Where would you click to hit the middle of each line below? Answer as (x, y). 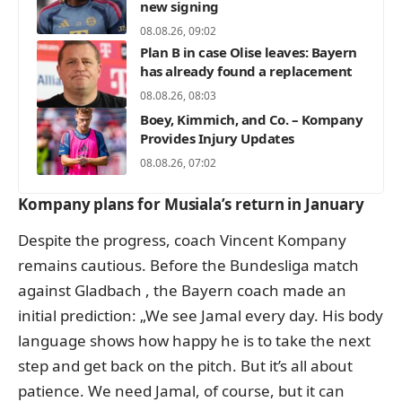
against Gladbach (82, 291)
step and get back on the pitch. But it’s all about (185, 366)
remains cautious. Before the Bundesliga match (188, 266)
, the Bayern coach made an (246, 291)
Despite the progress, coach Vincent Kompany (182, 240)
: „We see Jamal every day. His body (258, 316)
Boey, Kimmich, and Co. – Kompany (251, 119)
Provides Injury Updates (217, 138)
